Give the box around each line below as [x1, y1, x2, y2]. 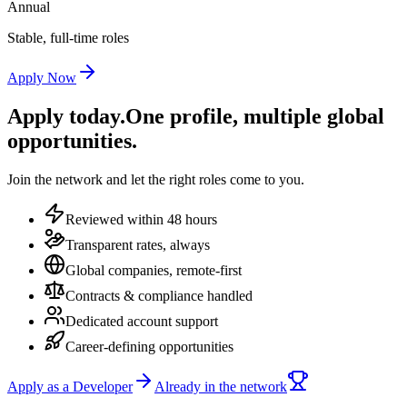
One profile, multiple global [125, 104, 384, 128]
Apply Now [7, 69, 76, 85]
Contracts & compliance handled [65, 287, 253, 303]
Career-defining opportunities [65, 338, 233, 354]
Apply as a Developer [7, 378, 133, 394]
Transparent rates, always [65, 236, 210, 253]
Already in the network [154, 378, 287, 394]
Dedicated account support [65, 313, 218, 329]
